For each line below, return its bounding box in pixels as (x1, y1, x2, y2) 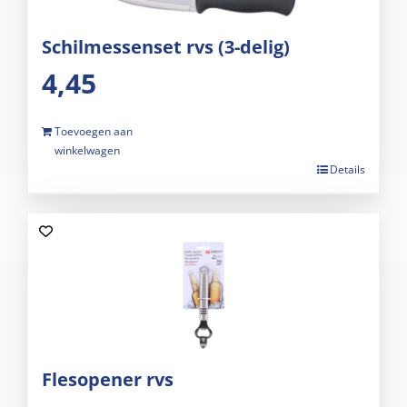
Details (330, 162, 365, 178)
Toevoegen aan (55, 124, 133, 140)
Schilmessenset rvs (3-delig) (42, 35, 290, 60)
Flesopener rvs (42, 367, 174, 392)
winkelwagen (55, 143, 120, 159)
